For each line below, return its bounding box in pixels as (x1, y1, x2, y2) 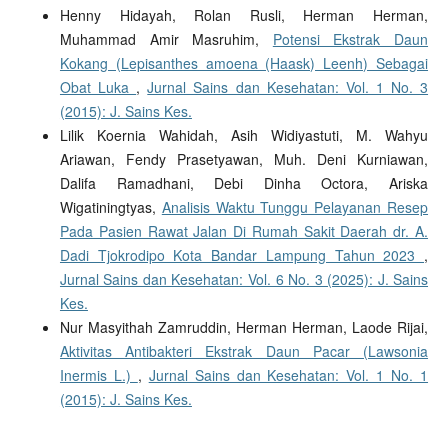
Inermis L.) (59, 364, 138, 385)
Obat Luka (59, 76, 137, 97)
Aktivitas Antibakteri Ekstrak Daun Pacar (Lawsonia (59, 340, 429, 361)
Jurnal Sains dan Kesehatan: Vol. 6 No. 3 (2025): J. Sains (59, 268, 429, 289)
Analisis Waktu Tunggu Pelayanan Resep (161, 196, 429, 217)
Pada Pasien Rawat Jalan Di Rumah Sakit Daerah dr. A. (59, 220, 429, 241)
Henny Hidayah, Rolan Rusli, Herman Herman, (59, 4, 429, 25)
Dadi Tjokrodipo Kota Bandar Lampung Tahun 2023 (59, 244, 425, 265)
